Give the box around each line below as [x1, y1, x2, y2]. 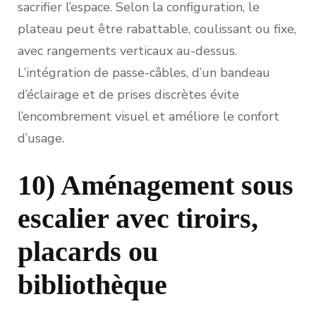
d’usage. [18, 129, 64, 147]
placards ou [18, 235, 158, 267]
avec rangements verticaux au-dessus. [18, 42, 237, 59]
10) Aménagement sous [18, 169, 293, 201]
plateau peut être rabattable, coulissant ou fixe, [18, 20, 296, 37]
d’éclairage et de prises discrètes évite [18, 85, 239, 103]
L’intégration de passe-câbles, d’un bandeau [18, 63, 270, 81]
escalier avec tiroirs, [18, 202, 258, 234]
